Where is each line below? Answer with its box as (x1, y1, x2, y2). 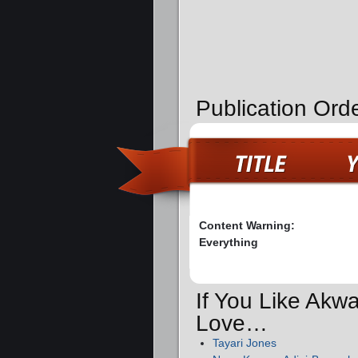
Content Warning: (199, 219, 295, 233)
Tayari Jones (213, 336, 276, 349)
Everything (199, 236, 258, 249)
